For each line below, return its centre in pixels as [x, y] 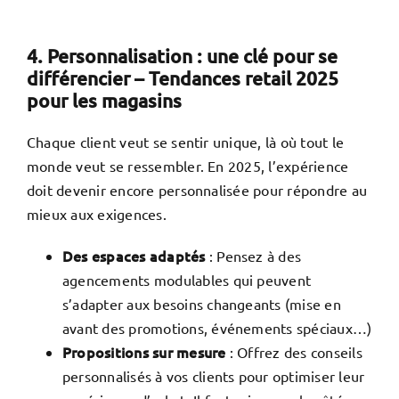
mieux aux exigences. [96, 214]
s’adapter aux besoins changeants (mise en [201, 304]
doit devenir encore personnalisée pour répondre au [196, 190]
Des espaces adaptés [134, 256]
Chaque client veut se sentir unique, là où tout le [185, 142]
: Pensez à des [253, 256]
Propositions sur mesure [144, 352]
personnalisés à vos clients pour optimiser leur [213, 376]
